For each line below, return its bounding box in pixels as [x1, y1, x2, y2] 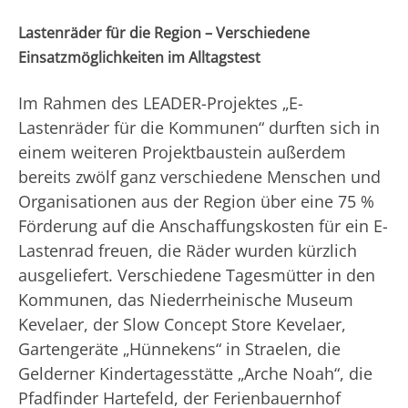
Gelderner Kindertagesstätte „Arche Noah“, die [18, 362, 372, 384]
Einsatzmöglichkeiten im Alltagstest [18, 46, 260, 67]
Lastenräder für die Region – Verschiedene [18, 22, 310, 43]
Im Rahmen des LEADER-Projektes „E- [18, 91, 303, 114]
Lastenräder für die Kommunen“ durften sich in [18, 116, 380, 138]
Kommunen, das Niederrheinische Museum [18, 288, 353, 311]
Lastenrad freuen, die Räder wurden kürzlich [18, 239, 357, 261]
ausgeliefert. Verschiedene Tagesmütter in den [18, 263, 375, 286]
